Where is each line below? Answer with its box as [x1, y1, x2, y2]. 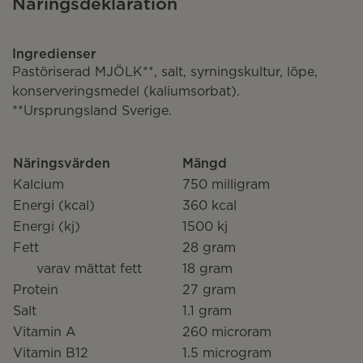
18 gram [182, 259, 233, 276]
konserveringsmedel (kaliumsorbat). [12, 82, 240, 99]
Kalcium [13, 175, 64, 192]
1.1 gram [182, 301, 232, 318]
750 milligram [182, 175, 270, 192]
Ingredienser [12, 45, 96, 62]
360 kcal [182, 196, 237, 213]
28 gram [182, 238, 236, 255]
